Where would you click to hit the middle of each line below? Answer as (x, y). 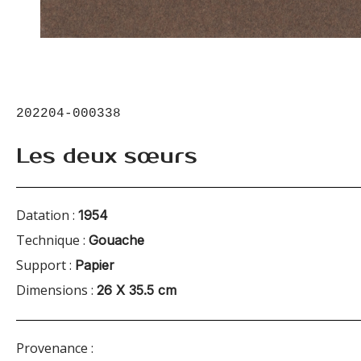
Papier (95, 265)
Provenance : (55, 348)
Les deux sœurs (107, 156)
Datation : (47, 215)
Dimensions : (56, 290)
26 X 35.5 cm (137, 290)
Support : (46, 265)
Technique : (52, 240)
